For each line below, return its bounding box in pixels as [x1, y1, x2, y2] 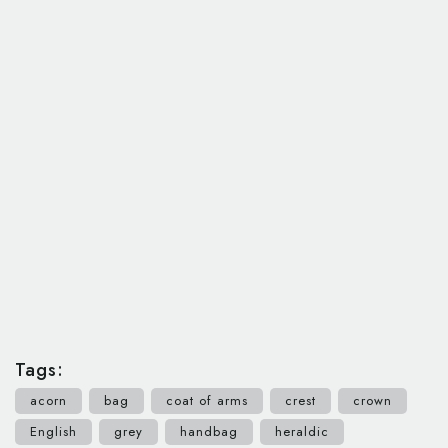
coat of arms [166, 391, 248, 411]
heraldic [275, 422, 329, 442]
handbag [180, 422, 238, 442]
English [30, 422, 77, 442]
